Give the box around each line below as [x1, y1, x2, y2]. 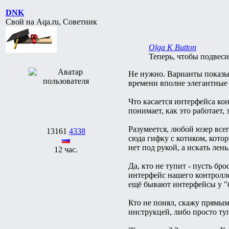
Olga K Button [149, 42, 196, 52]
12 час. [54, 145, 78, 154]
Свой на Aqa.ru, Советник [6, 17, 97, 26]
